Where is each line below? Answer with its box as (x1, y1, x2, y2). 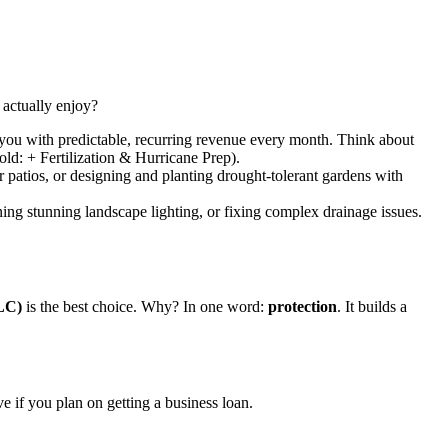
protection (268, 298, 337, 316)
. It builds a (337, 298, 407, 316)
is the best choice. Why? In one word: (22, 298, 268, 316)
